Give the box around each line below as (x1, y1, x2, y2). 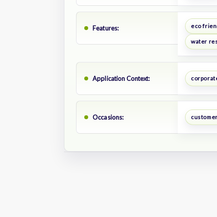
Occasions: (93, 113, 124, 121)
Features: (93, 24, 119, 32)
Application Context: (93, 74, 150, 82)
